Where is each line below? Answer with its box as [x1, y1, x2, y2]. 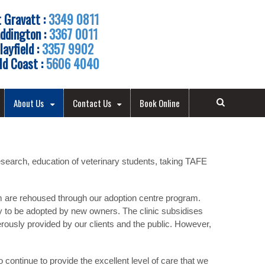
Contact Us [72, 96, 111, 109]
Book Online [140, 96, 180, 109]
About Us [13, 96, 44, 109]
